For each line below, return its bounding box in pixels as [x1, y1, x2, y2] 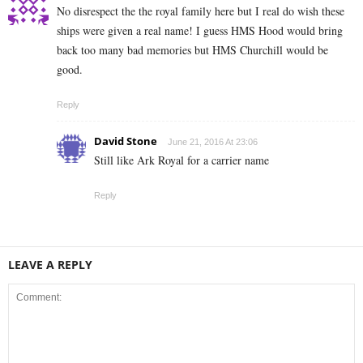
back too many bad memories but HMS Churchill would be [57, 42, 328, 58]
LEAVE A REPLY [8, 257, 92, 273]
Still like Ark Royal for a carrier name [94, 152, 269, 169]
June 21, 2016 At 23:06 [168, 137, 258, 147]
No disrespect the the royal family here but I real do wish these [57, 3, 344, 19]
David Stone [94, 134, 157, 149]
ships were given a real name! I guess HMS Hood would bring [57, 23, 343, 39]
